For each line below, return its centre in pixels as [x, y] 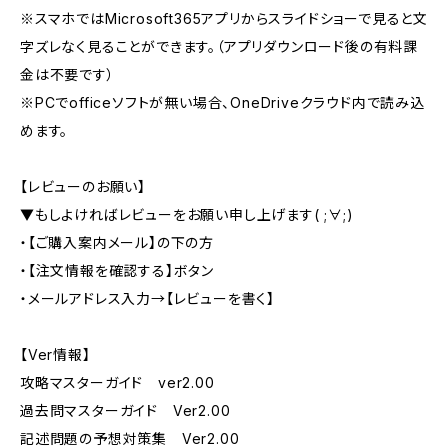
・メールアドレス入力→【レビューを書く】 [148, 298]
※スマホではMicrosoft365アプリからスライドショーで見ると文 [224, 18]
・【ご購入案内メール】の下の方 [117, 242]
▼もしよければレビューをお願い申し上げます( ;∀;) [187, 214]
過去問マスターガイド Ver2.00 [125, 410]
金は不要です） [67, 74]
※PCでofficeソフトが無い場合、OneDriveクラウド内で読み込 [222, 102]
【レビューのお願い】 [83, 186]
